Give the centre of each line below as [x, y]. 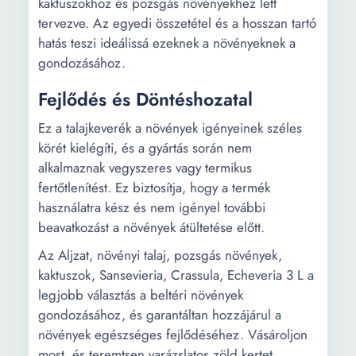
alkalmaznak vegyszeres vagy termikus [145, 168]
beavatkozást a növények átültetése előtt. [151, 227]
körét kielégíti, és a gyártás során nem [145, 148]
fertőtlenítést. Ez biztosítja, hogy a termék [154, 188]
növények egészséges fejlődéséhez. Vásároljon [173, 335]
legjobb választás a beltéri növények [141, 295]
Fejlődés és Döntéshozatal [145, 99]
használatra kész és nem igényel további [152, 207]
